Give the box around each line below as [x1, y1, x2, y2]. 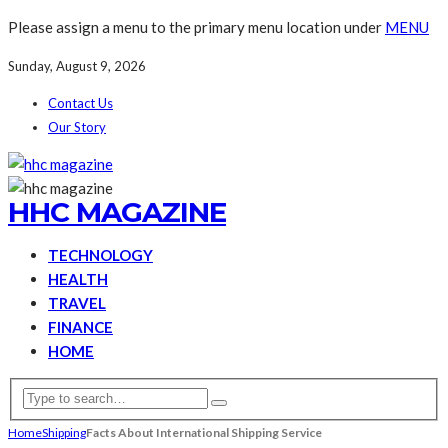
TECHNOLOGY [48, 246, 153, 264]
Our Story [48, 119, 106, 135]
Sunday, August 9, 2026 [8, 58, 146, 74]
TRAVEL [48, 294, 106, 312]
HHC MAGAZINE [8, 195, 226, 229]
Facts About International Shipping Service [86, 424, 322, 440]
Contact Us [48, 95, 113, 111]
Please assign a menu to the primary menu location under [8, 18, 385, 36]
